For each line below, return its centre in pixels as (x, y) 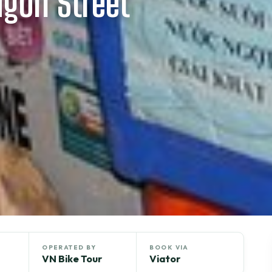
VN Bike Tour (72, 258)
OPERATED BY (69, 247)
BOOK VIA (169, 247)
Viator (165, 258)
